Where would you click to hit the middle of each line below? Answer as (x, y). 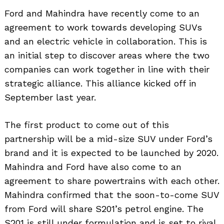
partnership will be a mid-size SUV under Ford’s (108, 139)
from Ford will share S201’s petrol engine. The (104, 209)
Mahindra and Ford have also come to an (93, 167)
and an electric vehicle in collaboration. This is (106, 41)
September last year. (50, 97)
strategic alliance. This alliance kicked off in (100, 83)
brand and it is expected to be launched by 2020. (111, 153)
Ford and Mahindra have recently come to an (102, 13)
